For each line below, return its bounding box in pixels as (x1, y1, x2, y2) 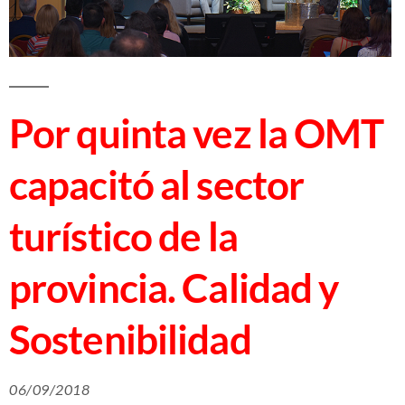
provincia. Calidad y (9, 263, 339, 311)
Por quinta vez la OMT (9, 108, 384, 156)
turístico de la (9, 212, 238, 259)
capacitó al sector (9, 160, 305, 208)
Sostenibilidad (9, 315, 251, 363)
